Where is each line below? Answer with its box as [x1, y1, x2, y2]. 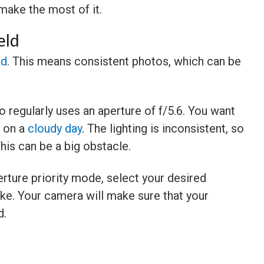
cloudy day [28, 121, 82, 136]
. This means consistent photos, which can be [7, 54, 241, 68]
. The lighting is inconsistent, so [82, 121, 244, 136]
